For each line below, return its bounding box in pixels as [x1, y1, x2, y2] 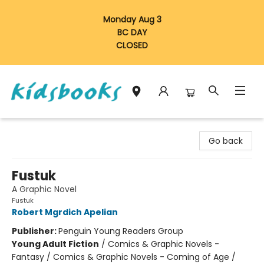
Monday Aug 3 [103, 14, 161, 25]
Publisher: [12, 225, 58, 237]
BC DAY [117, 27, 147, 38]
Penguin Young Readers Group [58, 225, 183, 237]
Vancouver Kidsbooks [9, 122, 96, 134]
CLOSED [116, 39, 148, 51]
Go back [209, 135, 243, 147]
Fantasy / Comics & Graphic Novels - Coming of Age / [12, 251, 236, 263]
